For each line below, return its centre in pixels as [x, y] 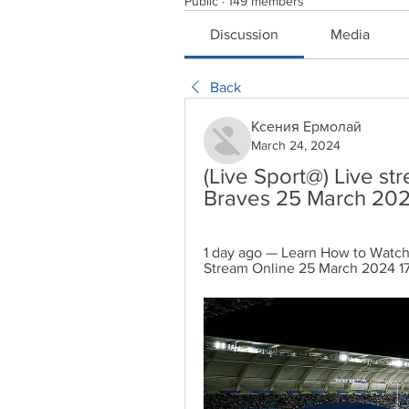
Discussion [245, 34]
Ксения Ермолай [306, 126]
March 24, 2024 [296, 145]
